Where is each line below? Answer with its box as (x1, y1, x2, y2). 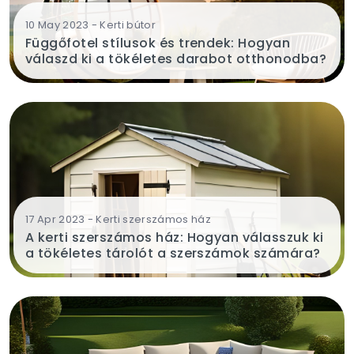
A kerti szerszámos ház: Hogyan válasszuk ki (25, 228, 324, 247)
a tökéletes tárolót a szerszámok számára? (25, 244, 321, 263)
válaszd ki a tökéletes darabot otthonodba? (25, 50, 327, 69)
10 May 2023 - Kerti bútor (25, 17, 156, 33)
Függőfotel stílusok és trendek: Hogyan (25, 34, 291, 53)
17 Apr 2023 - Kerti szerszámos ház (25, 212, 211, 228)
